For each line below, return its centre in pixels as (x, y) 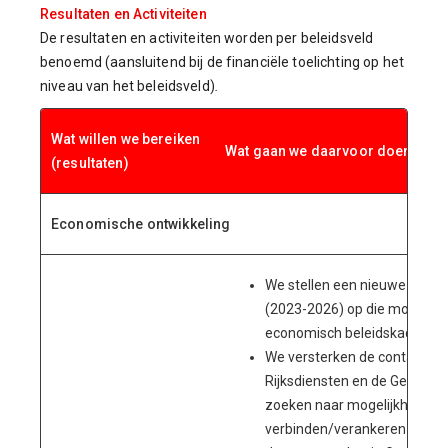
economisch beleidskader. (346, 333)
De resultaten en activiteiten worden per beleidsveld (207, 38)
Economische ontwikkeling (141, 224)
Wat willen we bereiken (126, 139)
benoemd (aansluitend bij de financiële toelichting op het (222, 62)
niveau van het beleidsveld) (127, 86)
